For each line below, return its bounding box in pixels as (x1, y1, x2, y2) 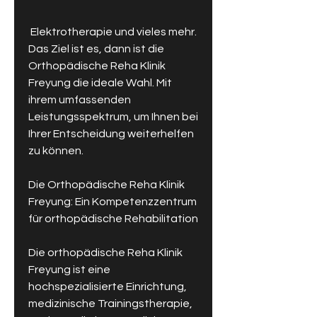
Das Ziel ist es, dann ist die (28, 43, 164, 55)
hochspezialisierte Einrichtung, (28, 281, 187, 293)
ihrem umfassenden (28, 94, 131, 106)
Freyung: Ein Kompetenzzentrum (28, 196, 197, 208)
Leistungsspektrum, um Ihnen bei (28, 111, 198, 123)
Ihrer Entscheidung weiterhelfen (28, 128, 194, 140)
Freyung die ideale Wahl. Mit (28, 77, 172, 89)
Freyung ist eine (28, 264, 110, 276)
